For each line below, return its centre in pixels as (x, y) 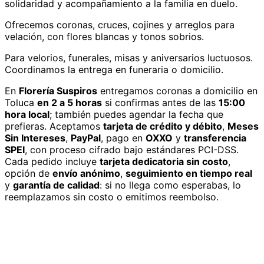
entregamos (127, 90)
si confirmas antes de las (159, 102)
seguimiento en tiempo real (189, 173)
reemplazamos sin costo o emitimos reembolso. (112, 197)
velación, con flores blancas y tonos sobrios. (104, 36)
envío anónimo (86, 173)
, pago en (122, 138)
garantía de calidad (56, 185)
